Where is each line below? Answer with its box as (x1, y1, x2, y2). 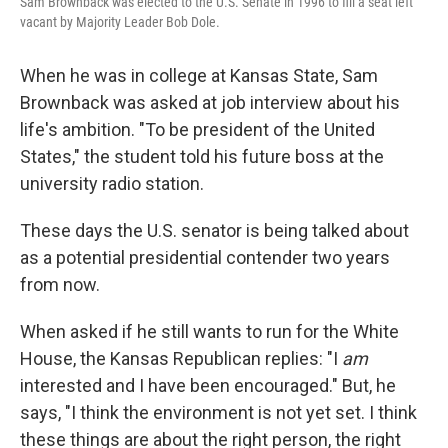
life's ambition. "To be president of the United (20, 119, 375, 141)
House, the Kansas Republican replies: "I (20, 348, 342, 370)
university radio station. (20, 173, 204, 195)
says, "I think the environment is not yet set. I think (20, 402, 417, 424)
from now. (20, 274, 100, 296)
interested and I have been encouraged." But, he (20, 375, 396, 397)
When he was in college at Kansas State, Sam (20, 65, 378, 87)
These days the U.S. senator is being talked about (20, 220, 409, 242)
